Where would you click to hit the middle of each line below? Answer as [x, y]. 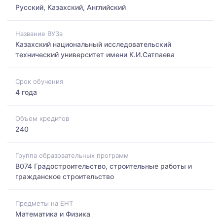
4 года [26, 92]
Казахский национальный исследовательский [93, 44]
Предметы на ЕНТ [44, 203]
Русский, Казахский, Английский [71, 7]
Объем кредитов [42, 118]
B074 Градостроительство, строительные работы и [104, 166]
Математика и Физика [53, 214]
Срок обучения [39, 81]
